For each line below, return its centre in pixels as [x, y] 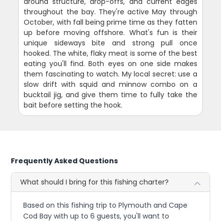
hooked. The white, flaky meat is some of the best [110, 54]
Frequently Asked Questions [65, 161]
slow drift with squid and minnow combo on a [110, 85]
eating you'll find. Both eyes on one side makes [110, 64]
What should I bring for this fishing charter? [95, 182]
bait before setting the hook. [73, 105]
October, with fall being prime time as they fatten [110, 22]
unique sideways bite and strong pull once [110, 43]
